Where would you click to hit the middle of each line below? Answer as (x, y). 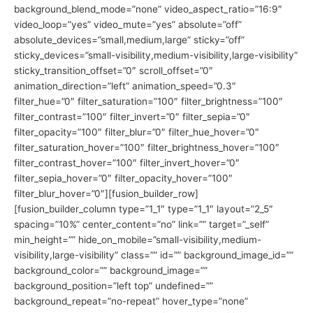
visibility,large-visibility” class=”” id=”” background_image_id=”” (154, 255)
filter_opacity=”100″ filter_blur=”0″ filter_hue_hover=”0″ (137, 132)
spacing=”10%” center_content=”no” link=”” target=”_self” (141, 224)
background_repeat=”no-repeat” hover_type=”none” (131, 301)
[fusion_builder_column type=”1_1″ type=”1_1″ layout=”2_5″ (144, 209)
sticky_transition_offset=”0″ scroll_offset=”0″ (114, 70)
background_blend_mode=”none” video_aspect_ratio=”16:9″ (148, 9)
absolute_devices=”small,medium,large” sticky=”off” (129, 39)
